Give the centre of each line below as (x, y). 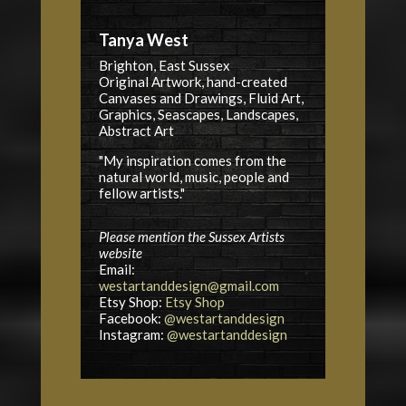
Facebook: (131, 318)
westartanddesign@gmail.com (188, 285)
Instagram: (132, 334)
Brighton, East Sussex (164, 65)
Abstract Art (136, 130)
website (120, 252)
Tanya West (143, 39)
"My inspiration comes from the (192, 160)
